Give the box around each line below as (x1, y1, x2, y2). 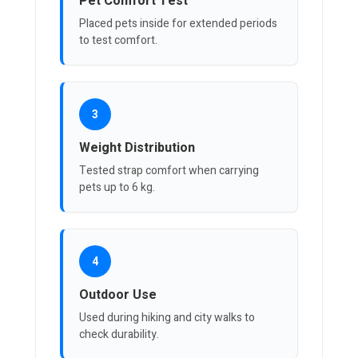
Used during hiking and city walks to (79, 309, 255, 327)
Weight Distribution (79, 138, 195, 158)
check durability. (79, 326, 159, 344)
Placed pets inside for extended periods (79, 15, 277, 33)
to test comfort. (79, 32, 157, 50)
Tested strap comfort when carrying (79, 162, 259, 180)
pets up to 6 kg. (79, 179, 155, 197)
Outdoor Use (79, 285, 157, 305)
